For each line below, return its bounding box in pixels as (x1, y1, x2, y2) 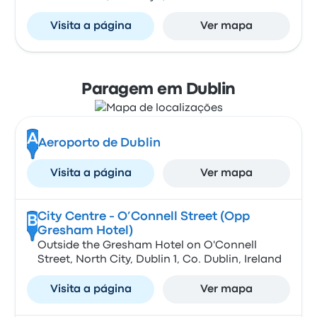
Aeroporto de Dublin (38, 138, 161, 149)
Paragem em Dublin (81, 83, 236, 97)
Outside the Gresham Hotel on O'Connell (37, 241, 257, 250)
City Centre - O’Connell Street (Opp (37, 212, 250, 222)
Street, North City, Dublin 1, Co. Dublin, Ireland (37, 255, 282, 265)
